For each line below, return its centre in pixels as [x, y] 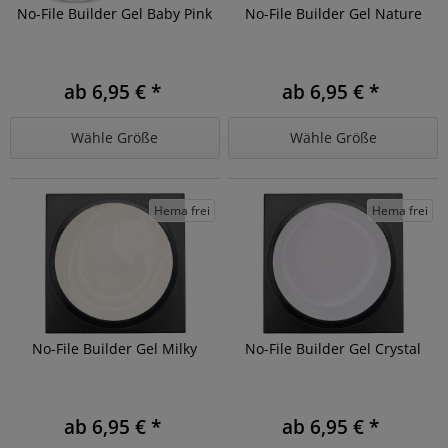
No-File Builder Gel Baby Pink [115, 14]
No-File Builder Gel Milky [115, 349]
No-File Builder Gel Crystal [333, 349]
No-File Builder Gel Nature [333, 14]
